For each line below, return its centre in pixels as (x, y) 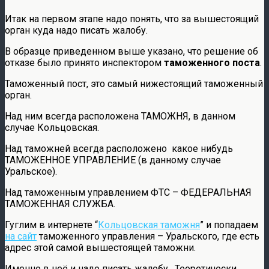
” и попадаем (229, 225)
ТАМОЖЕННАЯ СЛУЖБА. (60, 204)
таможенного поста (212, 62)
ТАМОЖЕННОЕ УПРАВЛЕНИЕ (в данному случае (113, 160)
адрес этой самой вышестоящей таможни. (100, 247)
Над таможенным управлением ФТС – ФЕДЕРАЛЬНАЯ (128, 192)
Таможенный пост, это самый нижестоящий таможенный (134, 83)
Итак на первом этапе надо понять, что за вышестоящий (132, 19)
